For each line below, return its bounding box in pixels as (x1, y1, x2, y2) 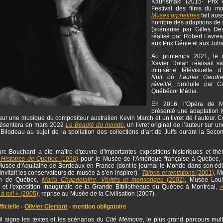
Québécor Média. (151, 87, 198, 95)
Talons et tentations (142, 169, 197, 176)
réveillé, (151, 80, 177, 88)
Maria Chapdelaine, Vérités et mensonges (42, 176, 164, 183)
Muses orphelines (151, 11, 200, 19)
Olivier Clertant (24, 203, 67, 210)
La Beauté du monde (65, 121, 124, 128)
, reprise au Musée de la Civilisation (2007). (38, 190, 159, 197)
